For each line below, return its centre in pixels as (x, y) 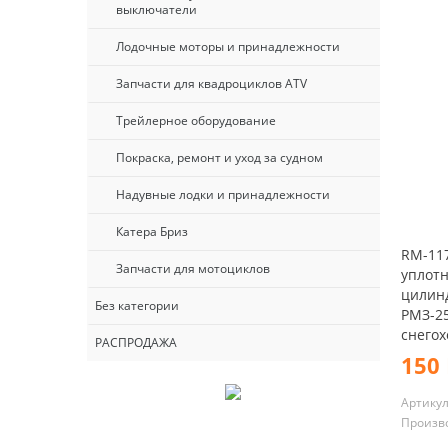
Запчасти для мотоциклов (193, 268)
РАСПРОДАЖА (136, 342)
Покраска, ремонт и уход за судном (219, 157)
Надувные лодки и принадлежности (223, 194)
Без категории (137, 305)
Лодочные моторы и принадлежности (228, 46)
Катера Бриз (152, 231)
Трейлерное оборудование (196, 120)
